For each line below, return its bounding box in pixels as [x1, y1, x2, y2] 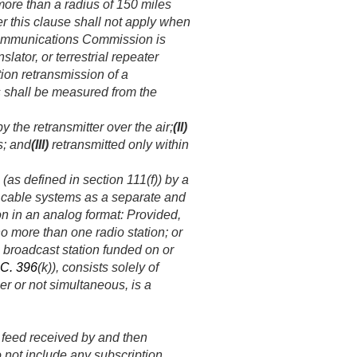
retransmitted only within [49, 138, 189, 152]
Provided [127, 208, 178, 222]
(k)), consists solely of [37, 261, 159, 275]
